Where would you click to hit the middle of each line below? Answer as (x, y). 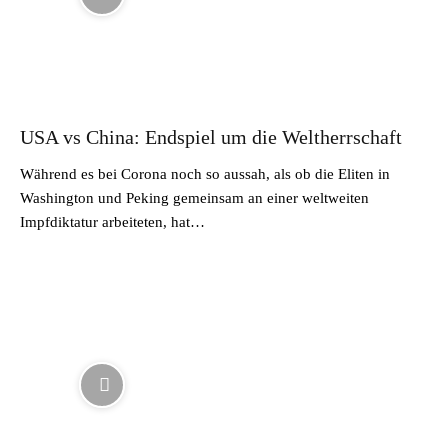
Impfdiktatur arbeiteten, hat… (112, 222)
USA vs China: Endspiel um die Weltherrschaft (211, 137)
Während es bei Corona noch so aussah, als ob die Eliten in (205, 174)
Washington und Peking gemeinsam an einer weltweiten (194, 198)
